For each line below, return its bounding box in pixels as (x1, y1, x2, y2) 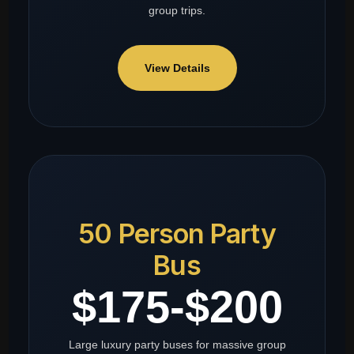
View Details (144, 62, 210, 75)
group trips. (149, 4, 205, 17)
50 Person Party (78, 217, 276, 250)
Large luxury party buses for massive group (68, 338, 286, 352)
